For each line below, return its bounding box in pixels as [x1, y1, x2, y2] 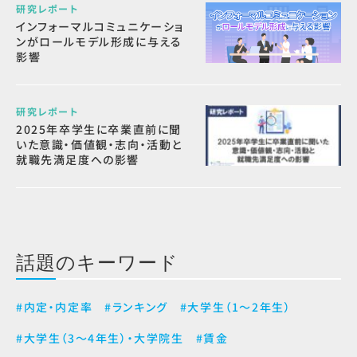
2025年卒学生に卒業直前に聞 [16, 121, 182, 137]
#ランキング [104, 299, 168, 315]
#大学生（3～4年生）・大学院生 [16, 330, 184, 346]
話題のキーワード [16, 246, 178, 275]
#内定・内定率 [16, 299, 93, 315]
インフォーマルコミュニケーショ [16, 18, 185, 34]
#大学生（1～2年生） [179, 299, 292, 315]
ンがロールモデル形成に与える [16, 33, 182, 49]
